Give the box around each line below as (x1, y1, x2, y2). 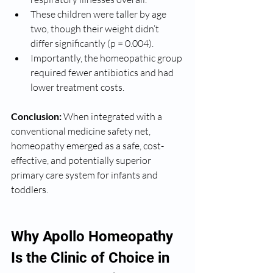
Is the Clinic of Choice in (11, 249, 173, 266)
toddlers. (11, 183, 48, 196)
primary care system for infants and (11, 169, 160, 181)
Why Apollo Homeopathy (11, 228, 177, 245)
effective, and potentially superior (11, 154, 153, 166)
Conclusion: (11, 110, 62, 122)
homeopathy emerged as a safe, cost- (11, 140, 164, 152)
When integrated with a (62, 110, 164, 122)
